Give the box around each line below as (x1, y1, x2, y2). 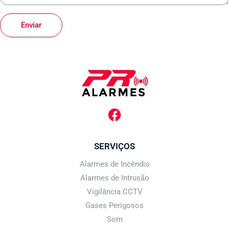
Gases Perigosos (85, 200, 144, 210)
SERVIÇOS (94, 141, 135, 151)
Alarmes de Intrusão (80, 173, 149, 182)
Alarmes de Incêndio (79, 159, 150, 169)
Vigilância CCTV (86, 187, 143, 196)
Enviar (21, 20, 41, 30)
